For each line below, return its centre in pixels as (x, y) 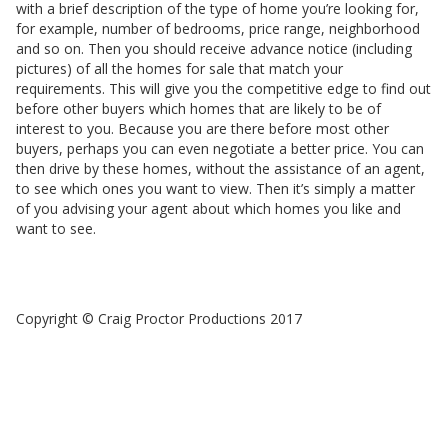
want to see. (56, 228)
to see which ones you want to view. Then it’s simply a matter (215, 188)
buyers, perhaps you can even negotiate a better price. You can (220, 148)
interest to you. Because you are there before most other (202, 128)
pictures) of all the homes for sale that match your (179, 68)
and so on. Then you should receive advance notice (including (214, 48)
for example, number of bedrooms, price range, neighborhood (218, 28)
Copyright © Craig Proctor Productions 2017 (159, 318)
